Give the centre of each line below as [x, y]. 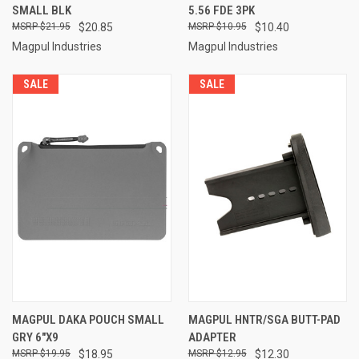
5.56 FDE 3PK [221, 10]
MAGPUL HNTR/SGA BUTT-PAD [264, 319]
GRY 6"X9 [35, 337]
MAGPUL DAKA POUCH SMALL [88, 319]
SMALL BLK [42, 10]
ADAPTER [212, 337]
